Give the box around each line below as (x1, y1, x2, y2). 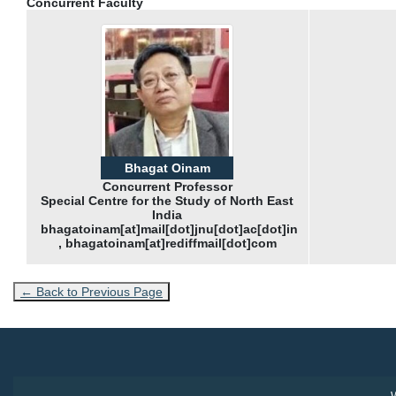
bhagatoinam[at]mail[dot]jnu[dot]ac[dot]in (41, 222, 298, 236)
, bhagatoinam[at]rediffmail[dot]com (57, 236, 277, 250)
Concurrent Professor (102, 179, 232, 194)
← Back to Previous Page (20, 285, 163, 299)
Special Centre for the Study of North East (41, 194, 294, 208)
